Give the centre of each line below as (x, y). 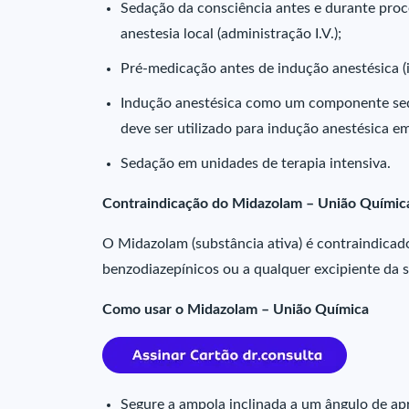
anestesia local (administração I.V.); (231, 34)
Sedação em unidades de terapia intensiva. (256, 163)
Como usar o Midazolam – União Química (236, 309)
